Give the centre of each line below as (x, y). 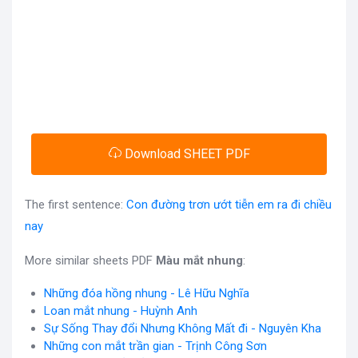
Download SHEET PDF (185, 154)
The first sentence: (76, 205)
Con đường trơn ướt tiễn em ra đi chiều (229, 205)
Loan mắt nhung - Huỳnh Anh (121, 311)
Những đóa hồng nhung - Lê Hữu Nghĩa (147, 294)
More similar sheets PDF (90, 261)
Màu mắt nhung (199, 261)
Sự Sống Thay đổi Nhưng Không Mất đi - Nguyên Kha (183, 329)
